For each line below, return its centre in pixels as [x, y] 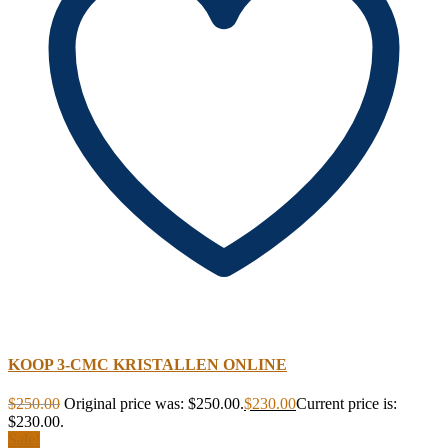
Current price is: [346, 404]
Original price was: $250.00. [154, 404]
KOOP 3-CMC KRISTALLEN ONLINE [147, 364]
